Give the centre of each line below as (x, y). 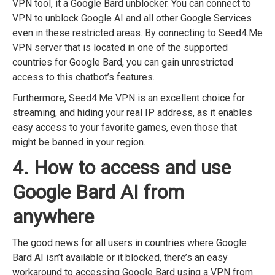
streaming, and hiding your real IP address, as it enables (132, 113)
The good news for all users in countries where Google (130, 243)
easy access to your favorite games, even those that (125, 128)
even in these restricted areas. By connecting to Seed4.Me (137, 33)
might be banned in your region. (79, 142)
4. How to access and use (122, 168)
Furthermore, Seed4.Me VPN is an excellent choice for (129, 98)
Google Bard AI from (98, 193)
